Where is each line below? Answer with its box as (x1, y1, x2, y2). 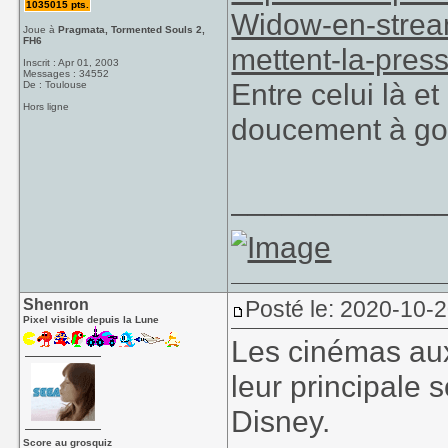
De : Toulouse (23, 79, 88, 90)
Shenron (23, 296, 90, 313)
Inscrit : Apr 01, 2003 (23, 57, 120, 68)
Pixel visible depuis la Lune (23, 314, 160, 325)
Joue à (23, 24, 59, 35)
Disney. (231, 404, 331, 438)
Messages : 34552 (23, 68, 110, 79)
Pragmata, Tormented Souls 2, (58, 24, 206, 35)
